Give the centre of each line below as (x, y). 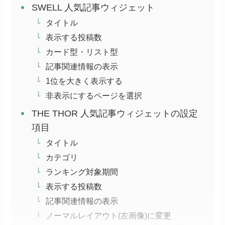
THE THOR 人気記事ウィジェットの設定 (115, 114)
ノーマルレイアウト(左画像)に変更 (108, 216)
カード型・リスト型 (82, 52)
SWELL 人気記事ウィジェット (93, 8)
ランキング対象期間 (82, 172)
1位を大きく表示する (84, 81)
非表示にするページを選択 (94, 96)
